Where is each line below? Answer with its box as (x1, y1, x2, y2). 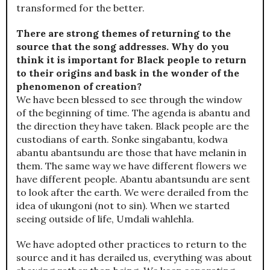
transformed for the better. (16, 2, 145, 14)
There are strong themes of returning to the (16, 27, 231, 40)
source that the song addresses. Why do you (16, 40, 229, 53)
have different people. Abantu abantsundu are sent (16, 173, 250, 186)
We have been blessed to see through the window (16, 93, 242, 106)
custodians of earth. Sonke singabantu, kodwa (16, 133, 228, 146)
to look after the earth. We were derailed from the (16, 186, 248, 199)
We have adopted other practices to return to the (16, 238, 246, 251)
